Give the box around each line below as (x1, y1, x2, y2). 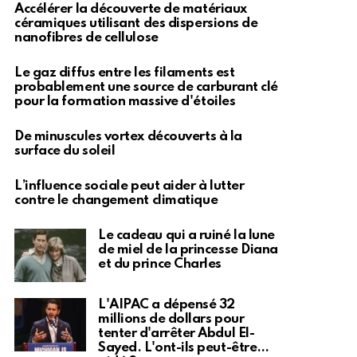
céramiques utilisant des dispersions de (14, 16, 258, 30)
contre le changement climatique (14, 193, 218, 207)
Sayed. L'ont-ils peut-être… (98, 340, 269, 355)
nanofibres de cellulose (14, 30, 159, 45)
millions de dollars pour (98, 312, 245, 326)
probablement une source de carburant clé (14, 80, 278, 94)
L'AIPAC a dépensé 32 (98, 297, 236, 312)
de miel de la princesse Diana (98, 242, 278, 257)
